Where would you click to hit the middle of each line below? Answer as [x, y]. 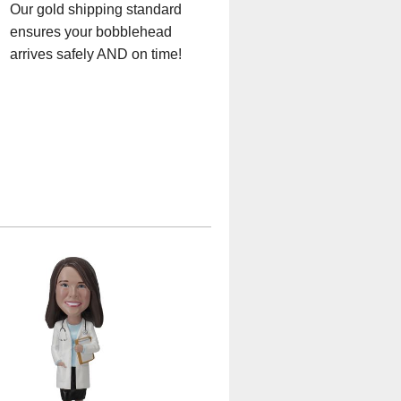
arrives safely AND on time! [96, 55]
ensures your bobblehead [91, 32]
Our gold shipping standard [96, 10]
